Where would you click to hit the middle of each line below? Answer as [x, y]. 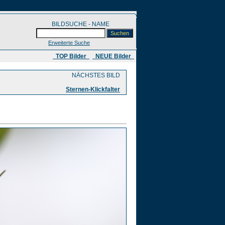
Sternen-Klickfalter [93, 89]
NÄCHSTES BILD [97, 75]
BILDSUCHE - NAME [93, 24]
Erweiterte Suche [69, 43]
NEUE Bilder [113, 56]
